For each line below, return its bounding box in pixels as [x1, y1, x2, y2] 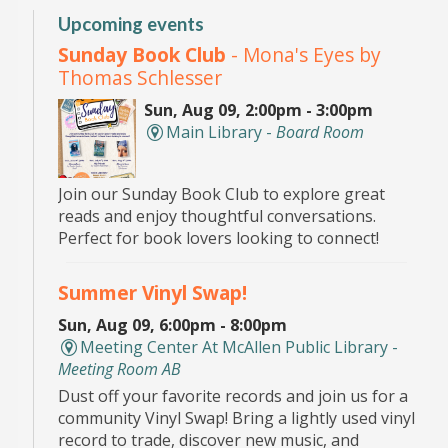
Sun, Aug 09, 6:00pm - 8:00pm [57, 313, 287, 336]
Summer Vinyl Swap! [57, 278, 247, 306]
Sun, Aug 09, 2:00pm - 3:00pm [143, 99, 373, 122]
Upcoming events [57, 13, 204, 36]
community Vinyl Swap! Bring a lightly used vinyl [57, 406, 415, 429]
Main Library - [166, 121, 276, 144]
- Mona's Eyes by [225, 41, 381, 69]
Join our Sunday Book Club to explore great [57, 182, 385, 205]
